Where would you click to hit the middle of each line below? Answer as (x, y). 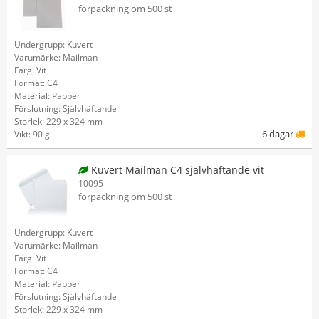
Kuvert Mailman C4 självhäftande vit (176, 170)
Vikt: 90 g (32, 134)
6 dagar (279, 134)
